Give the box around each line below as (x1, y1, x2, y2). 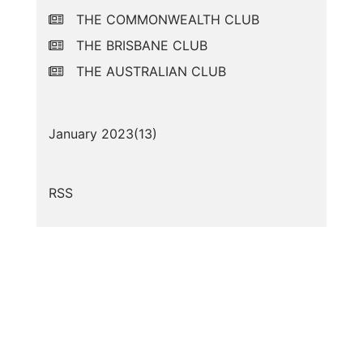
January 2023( (49, 125, 139, 142)
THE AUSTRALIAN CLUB (76, 62, 226, 79)
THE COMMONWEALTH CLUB (76, 11, 259, 28)
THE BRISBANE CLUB (76, 36, 207, 53)
